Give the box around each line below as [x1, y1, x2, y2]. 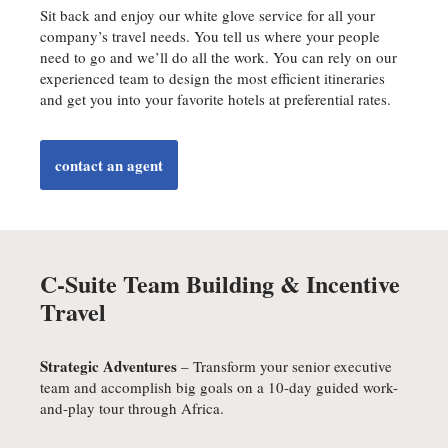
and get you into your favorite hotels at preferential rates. [40, 89, 391, 109]
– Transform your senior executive [177, 356, 392, 376]
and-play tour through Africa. [40, 398, 224, 418]
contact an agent [55, 154, 163, 176]
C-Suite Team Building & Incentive [40, 266, 400, 301]
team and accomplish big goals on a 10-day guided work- [40, 377, 398, 397]
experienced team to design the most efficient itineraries [40, 68, 385, 88]
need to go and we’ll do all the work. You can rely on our [40, 47, 397, 67]
